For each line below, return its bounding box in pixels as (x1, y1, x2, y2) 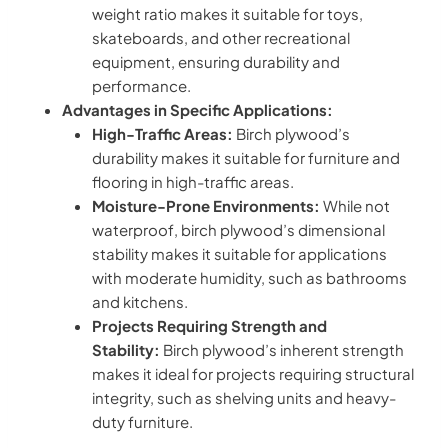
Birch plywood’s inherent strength (160, 339, 404, 359)
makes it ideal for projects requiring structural (92, 363, 414, 383)
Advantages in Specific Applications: (62, 99, 333, 119)
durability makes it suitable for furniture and (92, 147, 400, 167)
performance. (92, 75, 191, 95)
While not (320, 195, 390, 215)
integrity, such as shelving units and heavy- (92, 387, 396, 407)
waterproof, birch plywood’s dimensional (92, 219, 385, 239)
